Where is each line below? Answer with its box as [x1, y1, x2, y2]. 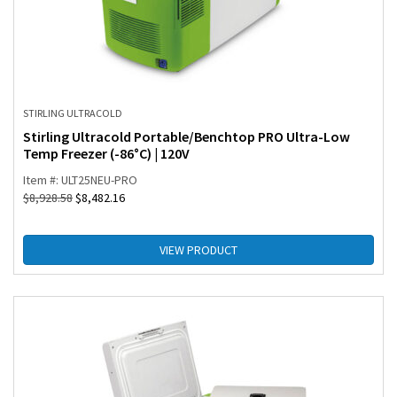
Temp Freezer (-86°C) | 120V [23, 144, 190, 163]
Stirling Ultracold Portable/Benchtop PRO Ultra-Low [23, 128, 350, 146]
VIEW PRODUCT [160, 242, 237, 259]
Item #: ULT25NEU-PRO [23, 172, 137, 189]
